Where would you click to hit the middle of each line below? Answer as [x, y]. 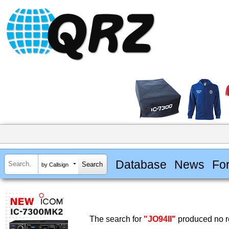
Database [141, 164]
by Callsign [55, 164]
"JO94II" [160, 219]
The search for [117, 219]
